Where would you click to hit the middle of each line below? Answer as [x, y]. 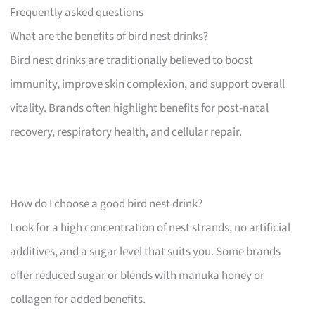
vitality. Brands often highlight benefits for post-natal [140, 108]
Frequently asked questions [77, 12]
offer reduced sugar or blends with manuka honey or [137, 275]
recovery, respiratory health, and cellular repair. [126, 132]
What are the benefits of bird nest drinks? [109, 36]
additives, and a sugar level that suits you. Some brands [146, 251]
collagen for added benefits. [78, 299]
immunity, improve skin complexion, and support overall [148, 84]
